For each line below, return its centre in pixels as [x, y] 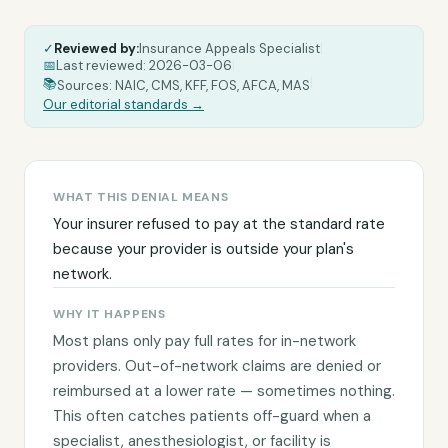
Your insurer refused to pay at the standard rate [219, 224]
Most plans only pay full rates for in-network [204, 341]
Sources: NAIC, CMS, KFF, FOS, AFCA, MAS [183, 85]
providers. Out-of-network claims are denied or [217, 366]
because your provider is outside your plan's [203, 249]
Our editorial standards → [123, 104]
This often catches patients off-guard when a [212, 416]
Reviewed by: [96, 48]
